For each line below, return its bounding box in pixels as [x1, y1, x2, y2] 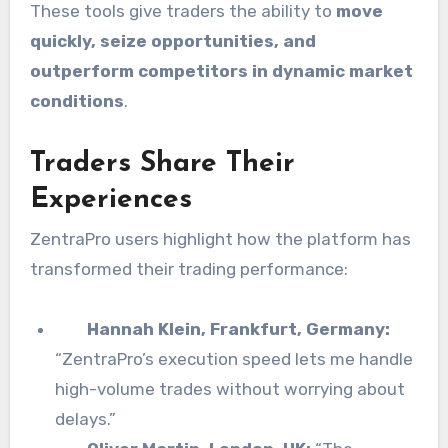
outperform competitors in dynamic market [29, 60, 413, 81]
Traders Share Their [29, 149, 295, 178]
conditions [29, 90, 124, 111]
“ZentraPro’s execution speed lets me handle [55, 349, 414, 370]
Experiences [29, 185, 192, 214]
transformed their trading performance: [29, 259, 348, 280]
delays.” [55, 409, 117, 430]
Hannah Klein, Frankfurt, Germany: [87, 319, 391, 340]
